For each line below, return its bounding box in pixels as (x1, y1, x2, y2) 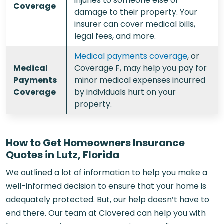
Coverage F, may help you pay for (74, 62, 207, 74)
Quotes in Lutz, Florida (6, 147, 119, 162)
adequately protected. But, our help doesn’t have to (6, 193, 209, 205)
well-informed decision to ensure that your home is (6, 180, 206, 192)
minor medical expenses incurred (74, 74, 205, 86)
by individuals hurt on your (74, 86, 176, 98)
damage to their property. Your (74, 6, 197, 18)
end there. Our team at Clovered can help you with (6, 207, 206, 219)
